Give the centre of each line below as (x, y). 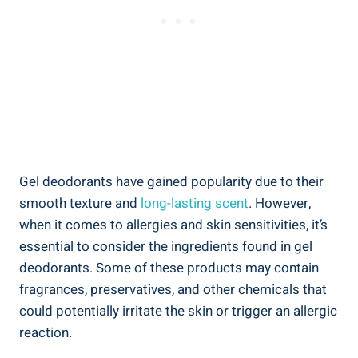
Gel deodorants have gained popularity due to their (171, 181)
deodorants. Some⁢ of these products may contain (169, 268)
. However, (280, 203)
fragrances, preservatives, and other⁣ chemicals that (173, 289)
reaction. (46, 332)
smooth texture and (80, 203)
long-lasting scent (195, 203)
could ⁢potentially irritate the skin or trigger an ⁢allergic (178, 311)
